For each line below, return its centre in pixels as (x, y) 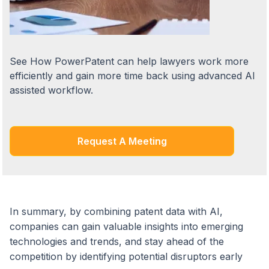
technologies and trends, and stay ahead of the (117, 242)
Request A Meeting (122, 141)
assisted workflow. (51, 90)
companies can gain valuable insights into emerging (126, 227)
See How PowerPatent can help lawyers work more (129, 62)
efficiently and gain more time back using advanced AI (132, 76)
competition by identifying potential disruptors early (126, 257)
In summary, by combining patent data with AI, (116, 212)
